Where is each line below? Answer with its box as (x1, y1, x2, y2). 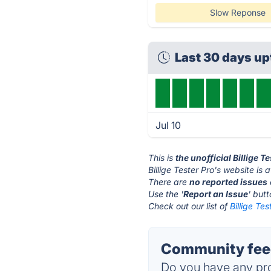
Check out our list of (148, 201, 230, 211)
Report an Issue (183, 189, 249, 199)
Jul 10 (155, 119, 181, 131)
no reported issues (189, 177, 268, 187)
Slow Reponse (209, 7, 266, 18)
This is (148, 152, 176, 163)
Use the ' (148, 189, 184, 199)
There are (148, 177, 190, 187)
